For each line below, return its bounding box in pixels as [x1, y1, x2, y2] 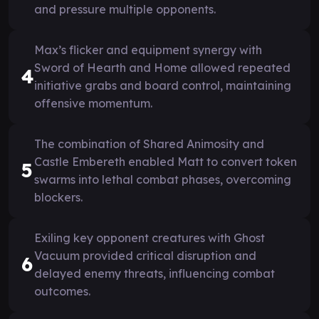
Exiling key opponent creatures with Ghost [34, 230, 265, 245]
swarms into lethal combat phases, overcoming [34, 172, 291, 187]
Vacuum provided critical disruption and [34, 248, 256, 263]
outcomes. [34, 283, 90, 298]
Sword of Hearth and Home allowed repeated [34, 60, 291, 75]
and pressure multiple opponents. [34, 1, 216, 16]
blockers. [34, 189, 83, 204]
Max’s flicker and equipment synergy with [34, 42, 262, 57]
